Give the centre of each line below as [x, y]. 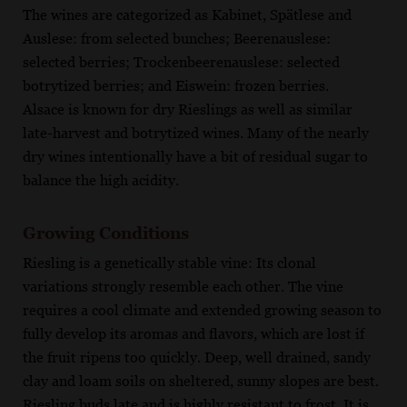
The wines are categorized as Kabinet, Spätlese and [187, 15]
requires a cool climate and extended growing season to [202, 310]
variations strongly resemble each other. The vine [183, 287]
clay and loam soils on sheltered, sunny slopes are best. [201, 381]
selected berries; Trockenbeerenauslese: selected [181, 62]
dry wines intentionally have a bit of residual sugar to [195, 157]
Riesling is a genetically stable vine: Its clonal [169, 263]
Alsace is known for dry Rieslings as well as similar [188, 109]
